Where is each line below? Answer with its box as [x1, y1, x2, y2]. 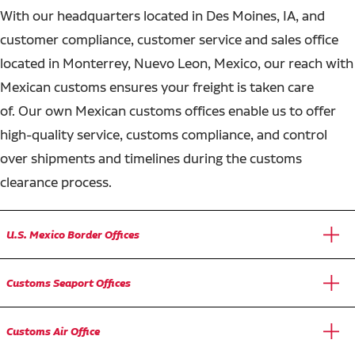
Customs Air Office [6, 323, 100, 338]
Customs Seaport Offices [6, 275, 131, 290]
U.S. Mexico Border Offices [6, 227, 139, 242]
